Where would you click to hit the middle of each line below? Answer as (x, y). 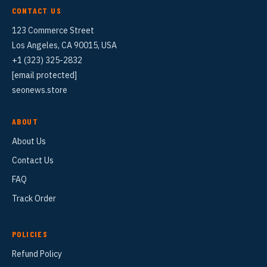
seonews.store (40, 90)
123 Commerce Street (53, 31)
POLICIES (30, 234)
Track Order (34, 199)
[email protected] (44, 75)
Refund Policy (37, 254)
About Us (29, 142)
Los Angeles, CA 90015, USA (64, 46)
